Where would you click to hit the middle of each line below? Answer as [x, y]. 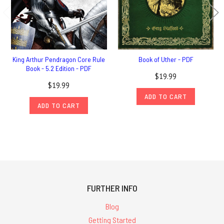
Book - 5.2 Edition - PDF [59, 68]
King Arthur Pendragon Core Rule [59, 59]
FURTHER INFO [112, 188]
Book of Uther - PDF [166, 59]
